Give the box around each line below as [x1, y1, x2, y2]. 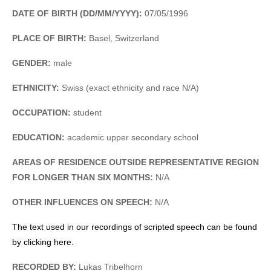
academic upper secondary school [65, 132, 198, 142]
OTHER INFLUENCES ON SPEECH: [12, 197, 152, 207]
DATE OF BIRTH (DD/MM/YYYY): [12, 8, 142, 18]
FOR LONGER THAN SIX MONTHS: [12, 172, 153, 182]
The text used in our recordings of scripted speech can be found [12, 221, 257, 232]
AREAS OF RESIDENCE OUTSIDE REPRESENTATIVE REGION [12, 157, 259, 167]
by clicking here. [12, 237, 74, 247]
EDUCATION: [12, 132, 65, 142]
